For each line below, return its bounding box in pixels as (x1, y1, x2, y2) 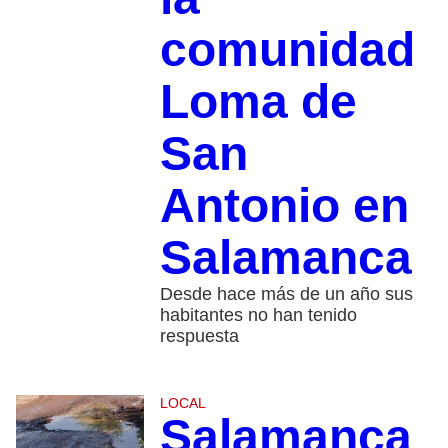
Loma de (159, 74, 357, 128)
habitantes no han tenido (159, 304, 357, 325)
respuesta (159, 325, 239, 346)
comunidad (159, 22, 415, 76)
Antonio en (159, 178, 409, 232)
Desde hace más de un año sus (159, 283, 413, 304)
